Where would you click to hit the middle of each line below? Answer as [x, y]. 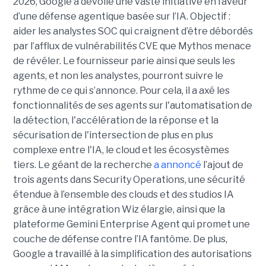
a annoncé [177, 165]
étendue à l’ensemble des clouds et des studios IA [123, 195]
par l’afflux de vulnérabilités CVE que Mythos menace [132, 46]
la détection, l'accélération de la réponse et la [115, 121]
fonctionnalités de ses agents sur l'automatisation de [132, 106]
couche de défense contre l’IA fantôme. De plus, [120, 239]
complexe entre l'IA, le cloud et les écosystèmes [121, 150]
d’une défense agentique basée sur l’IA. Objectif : [121, 17]
